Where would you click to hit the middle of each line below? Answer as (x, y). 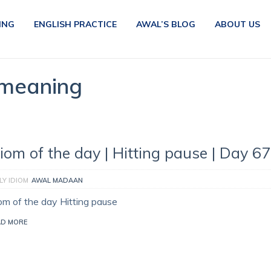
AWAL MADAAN (57, 180)
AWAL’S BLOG (165, 24)
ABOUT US (237, 24)
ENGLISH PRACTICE (75, 24)
